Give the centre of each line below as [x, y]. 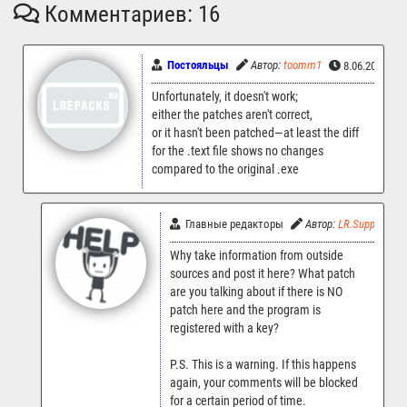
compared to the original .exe [225, 170]
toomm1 [303, 65]
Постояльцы [198, 65]
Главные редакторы [232, 223]
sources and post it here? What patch [263, 273]
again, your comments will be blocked [264, 382]
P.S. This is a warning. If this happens [263, 364]
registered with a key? [224, 328]
